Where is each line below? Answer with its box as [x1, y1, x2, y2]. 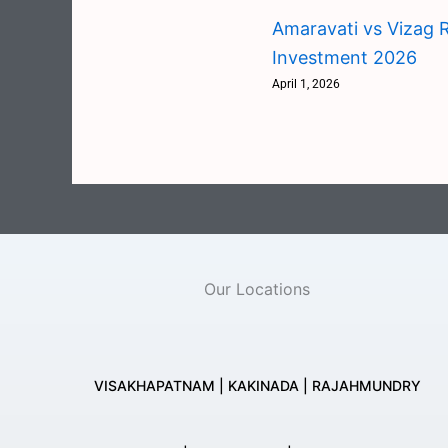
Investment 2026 [272, 47, 417, 69]
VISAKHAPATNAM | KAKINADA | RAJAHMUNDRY [93, 377, 421, 394]
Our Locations [204, 279, 311, 299]
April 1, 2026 [272, 76, 340, 91]
